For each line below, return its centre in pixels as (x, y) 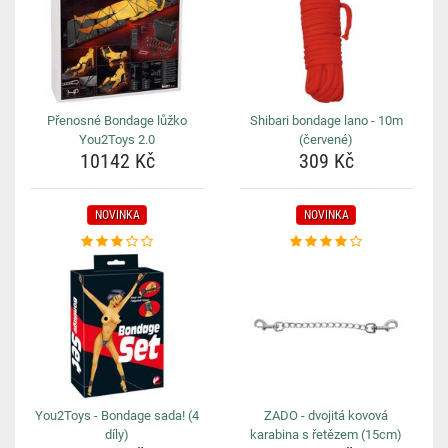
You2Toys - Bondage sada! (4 (117, 415)
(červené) (326, 139)
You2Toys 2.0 (117, 139)
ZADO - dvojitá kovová (326, 415)
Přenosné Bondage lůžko (117, 120)
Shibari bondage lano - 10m (326, 120)
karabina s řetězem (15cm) (326, 434)
